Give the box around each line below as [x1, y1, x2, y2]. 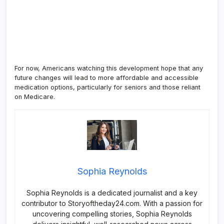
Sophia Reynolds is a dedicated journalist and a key [26, 188, 197, 197]
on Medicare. [14, 92, 55, 100]
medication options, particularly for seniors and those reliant [14, 83, 200, 91]
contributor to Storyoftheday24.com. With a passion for [21, 199, 202, 208]
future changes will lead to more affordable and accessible [14, 73, 198, 81]
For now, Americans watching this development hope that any [14, 64, 203, 72]
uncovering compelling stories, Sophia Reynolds [32, 209, 192, 218]
